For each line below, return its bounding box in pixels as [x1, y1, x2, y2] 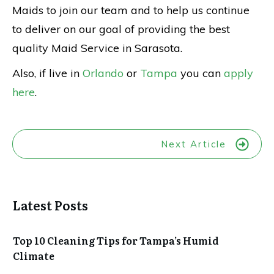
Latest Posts [13, 195, 88, 214]
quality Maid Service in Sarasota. [12, 40, 182, 55]
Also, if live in [12, 65, 83, 80]
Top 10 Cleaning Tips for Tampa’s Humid [13, 232, 219, 248]
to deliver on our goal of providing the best [12, 21, 230, 36]
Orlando [83, 65, 124, 80]
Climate [13, 248, 54, 263]
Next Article [161, 138, 226, 150]
